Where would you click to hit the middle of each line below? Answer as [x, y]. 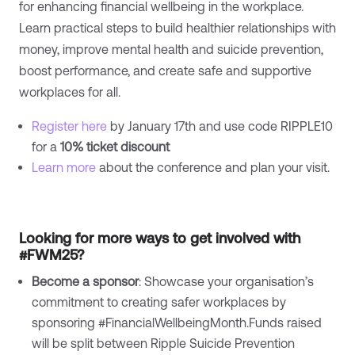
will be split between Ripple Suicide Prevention [163, 343]
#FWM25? [52, 254]
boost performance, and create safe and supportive [165, 70]
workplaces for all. [70, 92]
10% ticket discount [115, 146]
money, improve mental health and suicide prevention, [171, 49]
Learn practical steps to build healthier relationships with [177, 27]
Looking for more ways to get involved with [160, 238]
